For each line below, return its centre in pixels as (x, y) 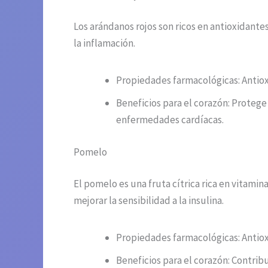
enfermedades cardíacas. (170, 120)
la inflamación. (104, 43)
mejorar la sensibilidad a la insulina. (149, 201)
